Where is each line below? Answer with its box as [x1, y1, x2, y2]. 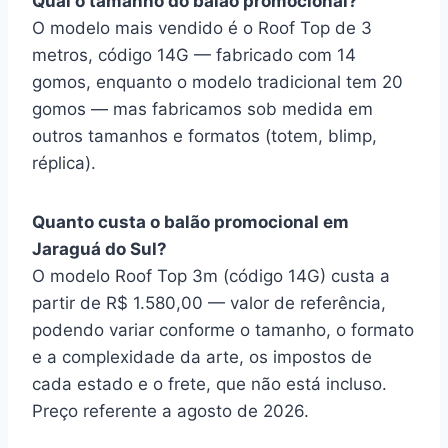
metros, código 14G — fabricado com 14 [32, 45, 356, 65]
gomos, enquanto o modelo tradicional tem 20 [32, 72, 403, 92]
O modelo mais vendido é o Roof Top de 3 [32, 18, 372, 38]
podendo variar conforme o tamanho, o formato [32, 320, 414, 340]
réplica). [32, 153, 96, 173]
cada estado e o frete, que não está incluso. [32, 374, 387, 394]
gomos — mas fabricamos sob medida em [32, 99, 373, 119]
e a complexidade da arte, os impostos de [32, 347, 372, 367]
